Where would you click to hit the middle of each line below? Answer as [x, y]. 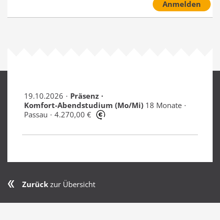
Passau [36, 115]
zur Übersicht [72, 184]
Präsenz [84, 96]
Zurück [35, 184]
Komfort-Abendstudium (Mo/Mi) [83, 105]
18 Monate [163, 105]
